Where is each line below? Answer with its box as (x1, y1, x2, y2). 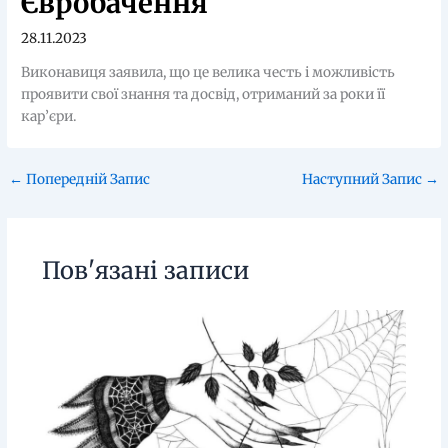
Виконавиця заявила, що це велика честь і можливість (21, 63, 396, 81)
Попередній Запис (23, 170, 151, 188)
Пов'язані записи (41, 256, 249, 286)
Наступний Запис (301, 170, 425, 188)
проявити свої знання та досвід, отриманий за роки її (21, 85, 386, 103)
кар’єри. (21, 107, 77, 125)
